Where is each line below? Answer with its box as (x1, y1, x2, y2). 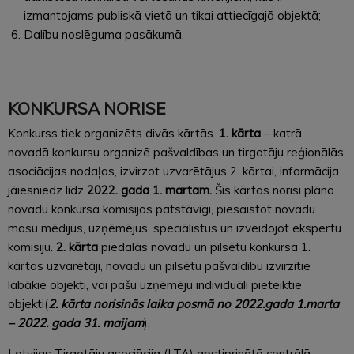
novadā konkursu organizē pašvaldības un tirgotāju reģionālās (8, 144, 344, 160)
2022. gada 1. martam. (87, 182, 215, 198)
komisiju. (8, 239, 56, 254)
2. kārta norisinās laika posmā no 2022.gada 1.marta (48, 296, 339, 311)
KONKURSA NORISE (8, 97, 166, 119)
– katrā (264, 125, 302, 141)
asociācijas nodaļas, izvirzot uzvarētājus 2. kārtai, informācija (8, 163, 339, 179)
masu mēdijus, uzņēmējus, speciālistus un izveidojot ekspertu (8, 220, 341, 235)
